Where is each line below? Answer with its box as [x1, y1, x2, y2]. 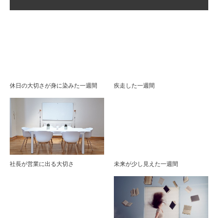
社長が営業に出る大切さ [10, 160, 74, 167]
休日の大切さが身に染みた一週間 [10, 82, 97, 90]
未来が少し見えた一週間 [114, 160, 178, 167]
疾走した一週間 [114, 82, 155, 90]
